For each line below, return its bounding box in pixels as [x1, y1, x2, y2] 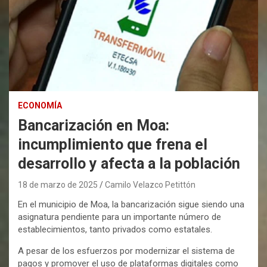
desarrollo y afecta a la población [18, 154, 240, 172]
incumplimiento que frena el [18, 135, 207, 153]
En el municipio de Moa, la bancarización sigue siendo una [18, 198, 244, 210]
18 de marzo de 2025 [18, 179, 98, 190]
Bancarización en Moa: [18, 116, 169, 134]
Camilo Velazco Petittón [105, 179, 195, 190]
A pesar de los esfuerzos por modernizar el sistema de [18, 245, 235, 256]
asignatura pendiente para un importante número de [18, 211, 221, 222]
